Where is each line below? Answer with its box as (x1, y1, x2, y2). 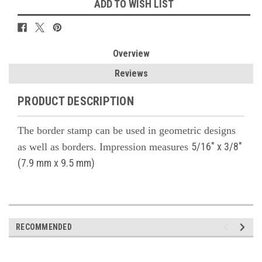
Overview (112, 48, 150, 60)
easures (157, 141, 191, 153)
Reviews (114, 68, 148, 80)
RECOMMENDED (16, 222, 72, 232)
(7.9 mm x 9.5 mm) (18, 157, 95, 170)
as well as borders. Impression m (18, 141, 157, 153)
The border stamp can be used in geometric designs (18, 125, 236, 137)
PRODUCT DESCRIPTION (18, 94, 134, 109)
